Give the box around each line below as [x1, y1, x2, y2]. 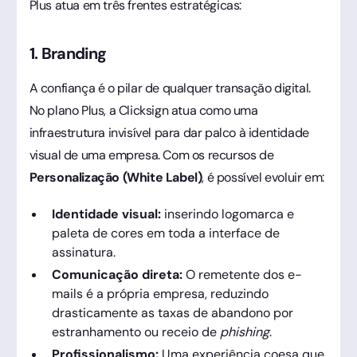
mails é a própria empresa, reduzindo [51, 284, 269, 302]
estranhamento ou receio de [51, 323, 220, 340]
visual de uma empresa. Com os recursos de [29, 146, 274, 163]
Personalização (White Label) [29, 168, 202, 186]
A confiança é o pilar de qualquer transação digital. [29, 79, 311, 96]
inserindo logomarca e [160, 205, 294, 222]
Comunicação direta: [51, 265, 182, 283]
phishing [219, 323, 269, 340]
